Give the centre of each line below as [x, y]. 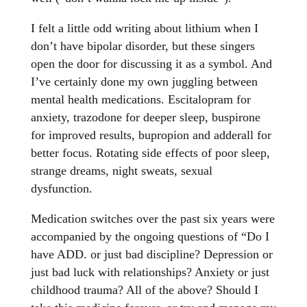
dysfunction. [63, 189]
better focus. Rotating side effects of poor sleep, [150, 153]
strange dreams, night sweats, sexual [121, 171]
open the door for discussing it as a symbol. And [151, 64]
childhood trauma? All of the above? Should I [144, 290]
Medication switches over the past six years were [152, 219]
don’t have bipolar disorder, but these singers [143, 46]
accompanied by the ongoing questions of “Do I [150, 237]
